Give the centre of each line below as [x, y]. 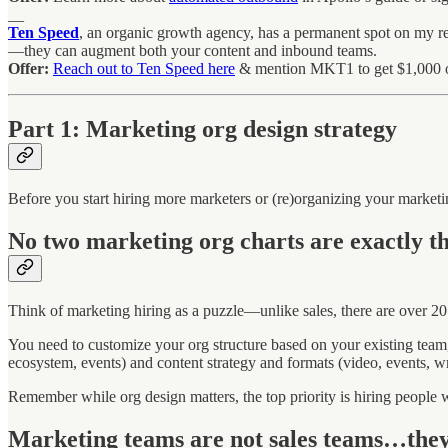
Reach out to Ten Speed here [144, 69]
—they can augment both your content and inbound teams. [192, 51]
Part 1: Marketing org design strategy [202, 129]
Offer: [30, 69]
